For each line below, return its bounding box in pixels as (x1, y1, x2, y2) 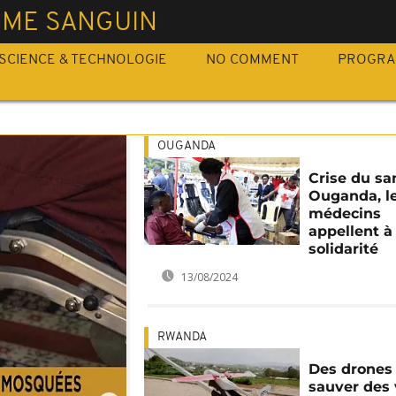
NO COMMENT (206, 53, 299, 67)
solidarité (308, 240, 379, 257)
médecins (308, 205, 382, 222)
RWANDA (156, 331, 207, 344)
